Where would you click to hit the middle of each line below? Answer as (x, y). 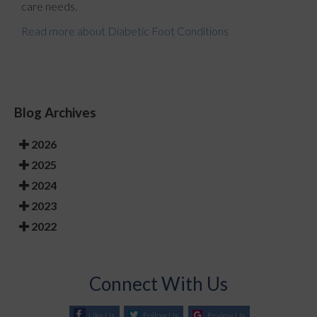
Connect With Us (158, 283)
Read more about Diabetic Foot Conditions (125, 31)
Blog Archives (55, 113)
